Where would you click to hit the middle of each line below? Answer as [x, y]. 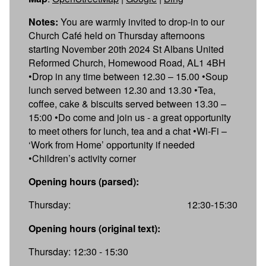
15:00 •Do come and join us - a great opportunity [130, 117]
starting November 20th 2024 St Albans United [126, 49]
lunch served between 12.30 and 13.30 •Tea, [122, 90]
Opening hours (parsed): [84, 181]
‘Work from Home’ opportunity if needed [112, 144]
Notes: [43, 21]
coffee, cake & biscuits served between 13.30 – [127, 103]
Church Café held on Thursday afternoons [117, 35]
